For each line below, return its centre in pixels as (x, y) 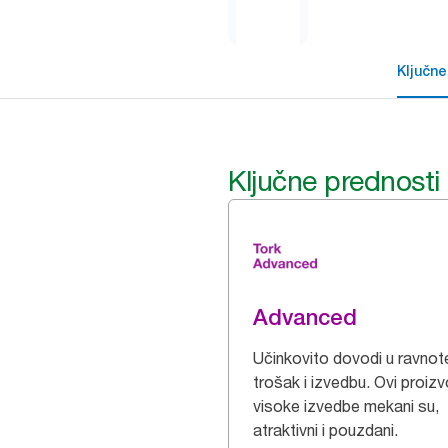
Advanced (305, 317)
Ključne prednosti (334, 181)
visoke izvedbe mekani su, (346, 406)
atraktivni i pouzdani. (325, 430)
